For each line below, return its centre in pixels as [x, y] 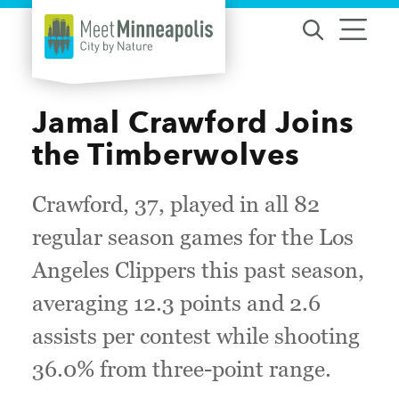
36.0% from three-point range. [182, 369]
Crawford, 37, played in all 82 [176, 204]
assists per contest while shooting [196, 336]
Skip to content [70, 28]
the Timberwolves [167, 154]
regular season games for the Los [193, 237]
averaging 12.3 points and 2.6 [176, 303]
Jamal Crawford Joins [193, 122]
